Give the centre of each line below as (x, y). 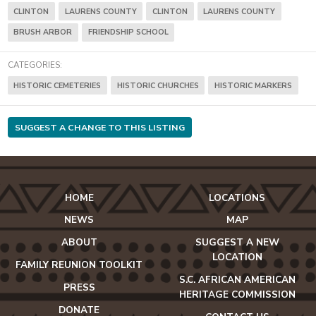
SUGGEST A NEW (237, 243)
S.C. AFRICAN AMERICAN (237, 279)
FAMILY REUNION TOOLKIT (79, 265)
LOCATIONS (237, 197)
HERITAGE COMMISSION (237, 294)
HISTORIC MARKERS (253, 85)
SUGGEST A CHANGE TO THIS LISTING (99, 127)
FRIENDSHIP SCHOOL (128, 32)
